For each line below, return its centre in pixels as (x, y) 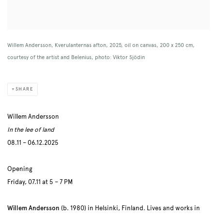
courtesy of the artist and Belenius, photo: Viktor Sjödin (76, 57)
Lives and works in (173, 209)
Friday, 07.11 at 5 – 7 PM (40, 182)
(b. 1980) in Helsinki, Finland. (103, 209)
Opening (20, 169)
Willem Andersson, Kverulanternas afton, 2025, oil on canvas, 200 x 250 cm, (101, 45)
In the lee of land (31, 130)
